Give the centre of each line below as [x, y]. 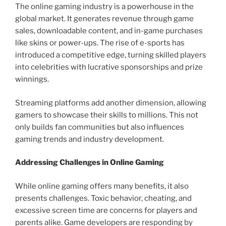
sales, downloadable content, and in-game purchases [109, 31]
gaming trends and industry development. [90, 139]
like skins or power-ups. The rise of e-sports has [100, 43]
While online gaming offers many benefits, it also [102, 186]
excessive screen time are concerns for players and [106, 210]
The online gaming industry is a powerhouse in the [104, 7]
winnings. [32, 79]
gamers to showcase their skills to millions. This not [107, 115]
